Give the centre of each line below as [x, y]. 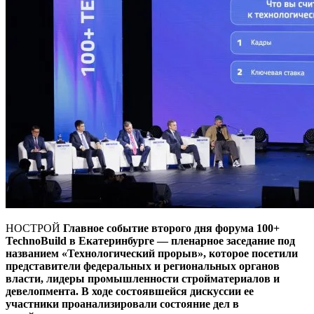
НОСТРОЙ [34, 228]
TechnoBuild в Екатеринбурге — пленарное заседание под [150, 241]
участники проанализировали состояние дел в [122, 304]
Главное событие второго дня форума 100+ [171, 228]
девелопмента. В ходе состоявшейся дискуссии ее [130, 292]
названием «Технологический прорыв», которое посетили [152, 254]
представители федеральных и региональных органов [143, 266]
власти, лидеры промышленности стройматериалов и [143, 279]
